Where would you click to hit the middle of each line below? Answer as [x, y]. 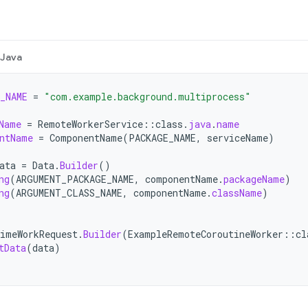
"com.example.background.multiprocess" [147, 97]
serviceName [238, 138]
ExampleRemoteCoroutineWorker [206, 234]
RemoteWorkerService [90, 124]
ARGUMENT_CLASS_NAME [69, 193]
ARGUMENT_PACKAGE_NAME [75, 179]
